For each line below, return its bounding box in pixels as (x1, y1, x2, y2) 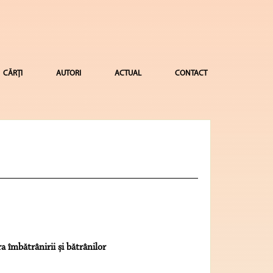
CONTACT (174, 69, 207, 77)
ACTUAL (114, 69, 141, 77)
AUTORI (55, 69, 81, 77)
